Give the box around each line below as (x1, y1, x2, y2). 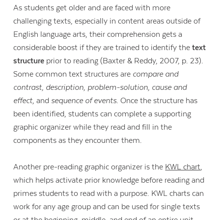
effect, (13, 96, 37, 105)
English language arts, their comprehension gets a (13, 29, 183, 39)
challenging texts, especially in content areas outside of (13, 16, 201, 26)
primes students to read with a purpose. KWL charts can (13, 189, 204, 198)
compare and (133, 69, 179, 79)
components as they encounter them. (13, 136, 142, 145)
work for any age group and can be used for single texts (13, 202, 200, 212)
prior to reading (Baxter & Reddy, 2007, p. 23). (44, 56, 204, 65)
